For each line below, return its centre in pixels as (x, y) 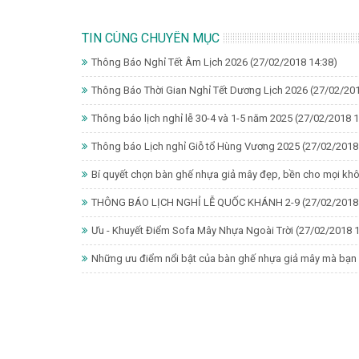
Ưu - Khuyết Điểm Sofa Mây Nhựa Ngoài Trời (192, 230)
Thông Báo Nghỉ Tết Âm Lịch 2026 (169, 62)
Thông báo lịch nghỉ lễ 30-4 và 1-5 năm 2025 (192, 118)
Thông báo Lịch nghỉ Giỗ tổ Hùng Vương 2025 (196, 146)
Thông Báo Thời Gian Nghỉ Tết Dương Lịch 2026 (200, 90)
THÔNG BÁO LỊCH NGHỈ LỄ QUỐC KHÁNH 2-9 (196, 202)
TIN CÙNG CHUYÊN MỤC (151, 38)
